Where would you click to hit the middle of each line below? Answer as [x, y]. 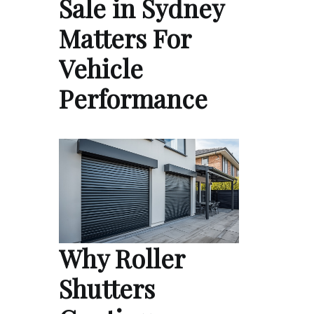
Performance [133, 98]
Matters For [125, 37]
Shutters [107, 288]
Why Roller [122, 258]
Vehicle [101, 68]
